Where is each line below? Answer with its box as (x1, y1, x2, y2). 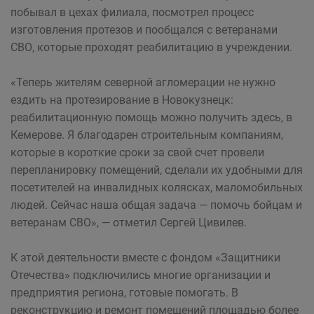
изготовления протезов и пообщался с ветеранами (11, 23, 278, 36)
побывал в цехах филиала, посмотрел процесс (11, 6, 254, 19)
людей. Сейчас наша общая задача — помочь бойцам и (11, 198, 302, 212)
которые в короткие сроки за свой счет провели (11, 146, 264, 159)
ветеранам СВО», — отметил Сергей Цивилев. (11, 216, 247, 229)
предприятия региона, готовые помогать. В (11, 286, 238, 299)
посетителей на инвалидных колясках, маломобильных (11, 181, 303, 194)
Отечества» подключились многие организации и (11, 268, 271, 282)
